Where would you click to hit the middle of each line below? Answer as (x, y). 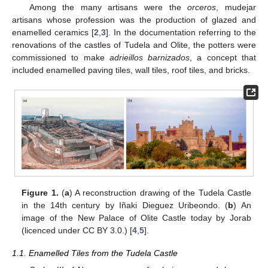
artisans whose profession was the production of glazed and (134, 19)
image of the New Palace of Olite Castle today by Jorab (136, 217)
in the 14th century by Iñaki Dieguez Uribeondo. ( (125, 205)
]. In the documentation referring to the (181, 32)
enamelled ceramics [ (53, 32)
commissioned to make (61, 57)
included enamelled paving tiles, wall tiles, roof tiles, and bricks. (131, 70)
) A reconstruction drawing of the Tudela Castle (160, 192)
